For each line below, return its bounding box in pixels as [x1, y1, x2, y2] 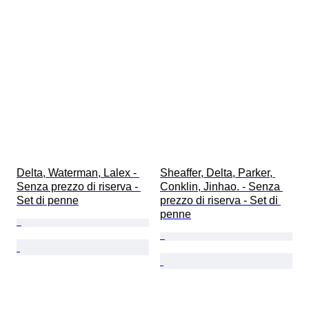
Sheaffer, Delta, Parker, [160, 166, 275, 179]
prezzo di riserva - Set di [160, 194, 281, 206]
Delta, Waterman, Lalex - [17, 166, 139, 179]
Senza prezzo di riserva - [17, 180, 141, 192]
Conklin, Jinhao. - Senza [160, 180, 283, 192]
